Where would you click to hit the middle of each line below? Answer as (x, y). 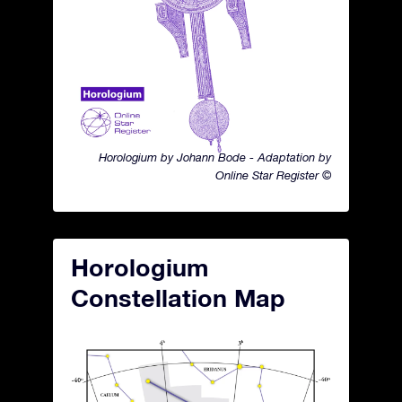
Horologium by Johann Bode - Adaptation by (215, 157)
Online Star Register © (273, 175)
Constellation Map (178, 298)
